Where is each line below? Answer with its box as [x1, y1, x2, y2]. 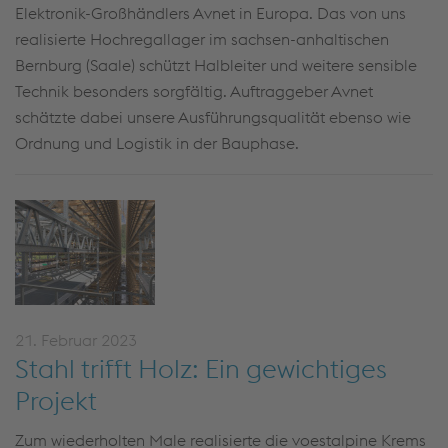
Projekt [15, 384, 97, 417]
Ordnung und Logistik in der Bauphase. [15, 133, 299, 153]
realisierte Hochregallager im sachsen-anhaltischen [15, 29, 389, 49]
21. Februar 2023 [15, 330, 137, 350]
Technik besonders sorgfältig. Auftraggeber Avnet [15, 81, 373, 101]
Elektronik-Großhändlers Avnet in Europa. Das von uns [15, 3, 406, 23]
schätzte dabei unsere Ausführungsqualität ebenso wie [15, 107, 411, 127]
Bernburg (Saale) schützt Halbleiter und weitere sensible [15, 55, 417, 75]
